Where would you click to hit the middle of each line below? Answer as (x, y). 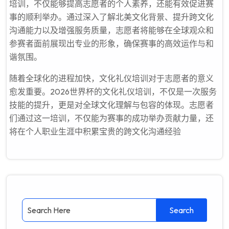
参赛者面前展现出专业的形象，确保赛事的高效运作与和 (111, 43)
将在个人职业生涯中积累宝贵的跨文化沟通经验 (95, 131)
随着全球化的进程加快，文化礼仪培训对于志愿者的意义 (111, 78)
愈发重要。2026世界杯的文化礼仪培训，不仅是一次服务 (113, 91)
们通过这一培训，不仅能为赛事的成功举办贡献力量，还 (111, 118)
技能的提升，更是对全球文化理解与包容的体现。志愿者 (111, 105)
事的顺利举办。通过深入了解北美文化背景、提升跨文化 (111, 17)
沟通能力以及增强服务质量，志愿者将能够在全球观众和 (111, 30)
